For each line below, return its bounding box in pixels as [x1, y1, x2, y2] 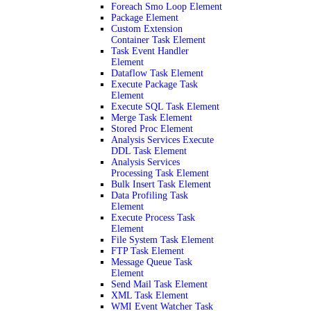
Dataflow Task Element [111, 68, 203, 78]
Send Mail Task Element [111, 279, 208, 289]
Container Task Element [111, 35, 205, 45]
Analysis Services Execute [111, 135, 214, 145]
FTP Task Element [111, 246, 184, 256]
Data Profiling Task [111, 190, 188, 201]
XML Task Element [111, 290, 188, 301]
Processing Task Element [111, 168, 209, 178]
